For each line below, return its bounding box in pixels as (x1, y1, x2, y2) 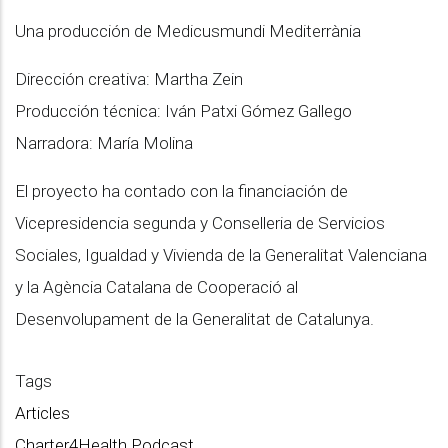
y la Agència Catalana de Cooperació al (15, 277, 298, 297)
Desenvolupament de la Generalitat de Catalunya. (15, 309, 378, 329)
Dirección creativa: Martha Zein (15, 69, 243, 89)
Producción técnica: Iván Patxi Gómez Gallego (15, 101, 352, 121)
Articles (15, 403, 70, 423)
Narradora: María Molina (15, 133, 193, 153)
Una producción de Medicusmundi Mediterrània (15, 21, 361, 41)
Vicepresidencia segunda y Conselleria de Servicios (15, 213, 385, 233)
